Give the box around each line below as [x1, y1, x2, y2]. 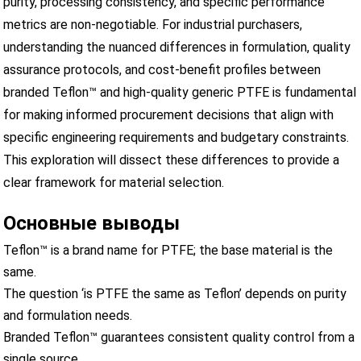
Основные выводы [3, 211, 180, 234]
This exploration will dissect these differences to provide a [3, 151, 340, 168]
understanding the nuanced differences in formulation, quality [3, 39, 351, 55]
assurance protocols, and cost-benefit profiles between [3, 61, 322, 77]
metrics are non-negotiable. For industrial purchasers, [3, 16, 303, 32]
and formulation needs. [3, 307, 133, 323]
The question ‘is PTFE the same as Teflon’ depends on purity [3, 285, 347, 301]
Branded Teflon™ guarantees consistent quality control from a [3, 329, 355, 345]
